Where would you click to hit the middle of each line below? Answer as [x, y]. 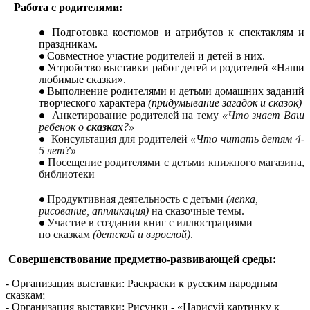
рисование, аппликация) [94, 210]
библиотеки [67, 174]
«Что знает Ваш [263, 116]
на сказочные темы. [197, 210]
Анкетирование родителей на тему [137, 116]
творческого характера [93, 103]
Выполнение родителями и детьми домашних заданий [176, 91]
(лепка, [242, 199]
